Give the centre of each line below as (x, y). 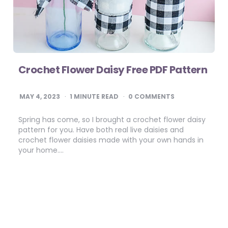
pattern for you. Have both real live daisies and (101, 130)
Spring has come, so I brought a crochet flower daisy (112, 120)
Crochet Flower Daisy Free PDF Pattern (113, 70)
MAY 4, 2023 (39, 97)
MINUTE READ (95, 97)
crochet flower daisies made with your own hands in (111, 140)
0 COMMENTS (151, 97)
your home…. (41, 150)
